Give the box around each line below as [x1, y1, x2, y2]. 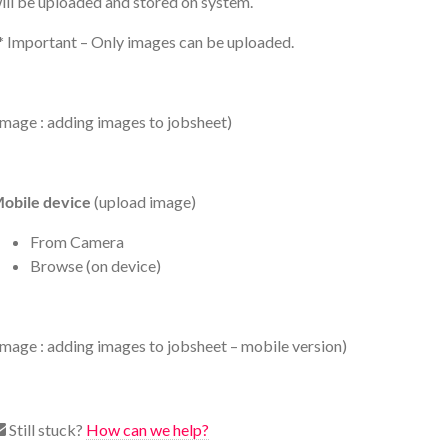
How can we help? [86, 420, 209, 440]
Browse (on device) [30, 256, 161, 276]
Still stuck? [6, 420, 86, 440]
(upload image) [91, 192, 196, 212]
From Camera [30, 232, 124, 252]
